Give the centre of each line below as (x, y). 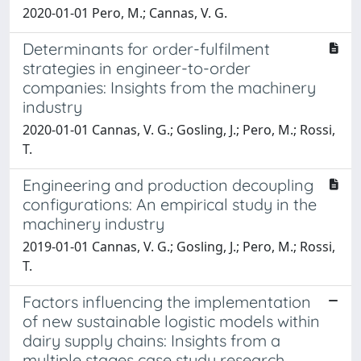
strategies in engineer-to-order (137, 68)
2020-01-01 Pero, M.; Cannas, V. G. (125, 12)
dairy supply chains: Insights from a (151, 340)
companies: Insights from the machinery (169, 87)
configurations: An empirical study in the (170, 204)
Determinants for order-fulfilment (146, 48)
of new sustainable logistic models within (171, 321)
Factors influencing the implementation (167, 301)
